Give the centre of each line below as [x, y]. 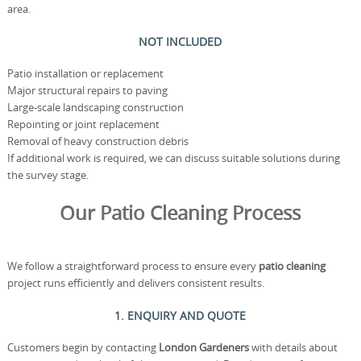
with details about [293, 347]
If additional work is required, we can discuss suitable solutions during [173, 158]
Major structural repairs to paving [87, 90]
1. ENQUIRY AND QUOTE [180, 315]
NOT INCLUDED [180, 41]
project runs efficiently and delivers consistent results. [135, 283]
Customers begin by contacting [83, 347]
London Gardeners [203, 347]
